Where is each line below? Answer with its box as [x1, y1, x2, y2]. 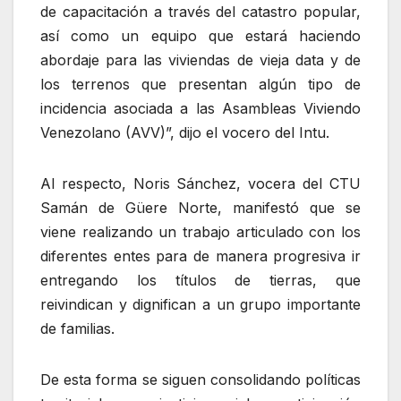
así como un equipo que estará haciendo [40, 26, 361, 45]
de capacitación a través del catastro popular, [40, 2, 361, 21]
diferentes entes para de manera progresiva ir [40, 246, 361, 265]
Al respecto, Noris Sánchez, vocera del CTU [40, 174, 361, 192]
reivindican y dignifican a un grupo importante [40, 294, 361, 313]
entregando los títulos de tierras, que [40, 270, 361, 289]
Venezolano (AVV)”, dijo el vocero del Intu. [40, 123, 329, 141]
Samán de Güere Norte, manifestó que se [40, 198, 361, 217]
